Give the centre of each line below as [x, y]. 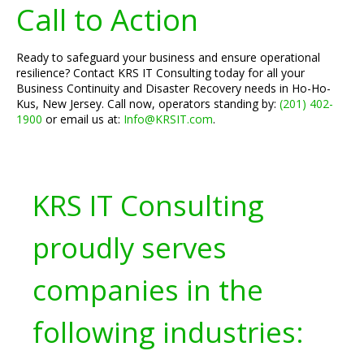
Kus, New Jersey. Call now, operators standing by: [148, 104]
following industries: [168, 332]
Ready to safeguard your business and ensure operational [168, 57]
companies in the [148, 290]
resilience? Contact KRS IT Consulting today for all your [160, 73]
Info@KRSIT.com [168, 119]
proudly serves [130, 247]
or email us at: [83, 119]
